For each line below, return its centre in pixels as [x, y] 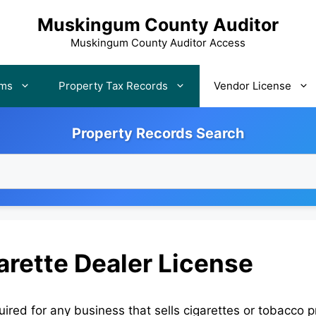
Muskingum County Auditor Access [158, 43]
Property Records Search [158, 133]
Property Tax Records [113, 86]
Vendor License [253, 86]
